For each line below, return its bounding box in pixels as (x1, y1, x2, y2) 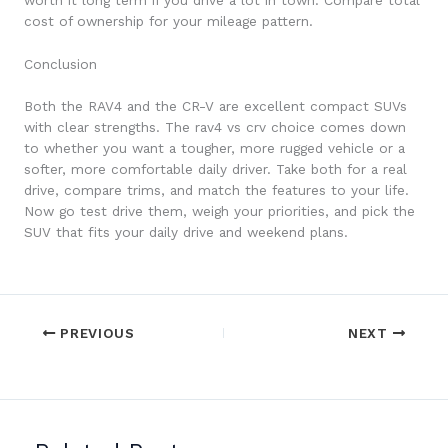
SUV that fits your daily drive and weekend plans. (24, 223, 348, 240)
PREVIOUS (55, 324, 135, 341)
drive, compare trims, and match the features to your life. (24, 181, 409, 198)
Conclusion (24, 56, 97, 73)
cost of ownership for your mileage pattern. (24, 13, 313, 30)
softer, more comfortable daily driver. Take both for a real (24, 160, 407, 177)
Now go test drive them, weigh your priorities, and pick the (24, 202, 415, 219)
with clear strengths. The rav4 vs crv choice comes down (24, 118, 406, 135)
